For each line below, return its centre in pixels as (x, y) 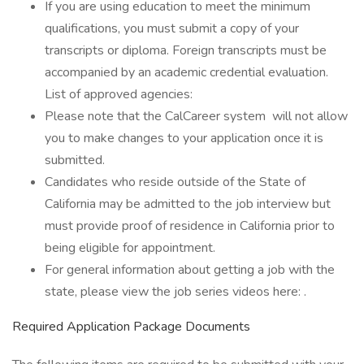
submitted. (75, 160)
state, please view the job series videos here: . (175, 292)
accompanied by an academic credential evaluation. (186, 72)
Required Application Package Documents (131, 327)
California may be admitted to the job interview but (188, 204)
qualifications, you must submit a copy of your (172, 28)
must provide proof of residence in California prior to (190, 226)
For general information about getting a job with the (190, 270)
